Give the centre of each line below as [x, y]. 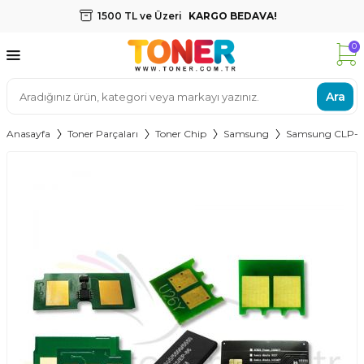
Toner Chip [181, 134]
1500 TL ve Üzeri [141, 16]
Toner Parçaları [103, 134]
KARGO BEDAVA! [233, 16]
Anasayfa [28, 134]
